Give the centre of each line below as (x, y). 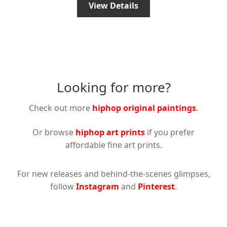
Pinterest (156, 186)
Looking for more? (113, 87)
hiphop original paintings (144, 108)
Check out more (61, 108)
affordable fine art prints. (113, 145)
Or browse (54, 132)
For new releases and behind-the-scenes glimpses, (113, 174)
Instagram (98, 186)
